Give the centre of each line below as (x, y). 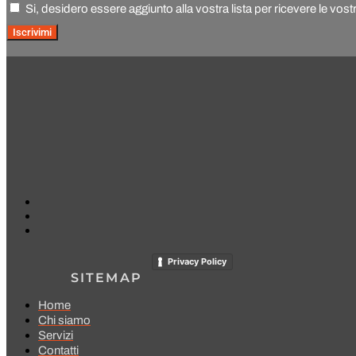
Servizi (56, 335)
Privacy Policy (197, 261)
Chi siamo (64, 320)
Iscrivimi (32, 33)
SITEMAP (106, 277)
